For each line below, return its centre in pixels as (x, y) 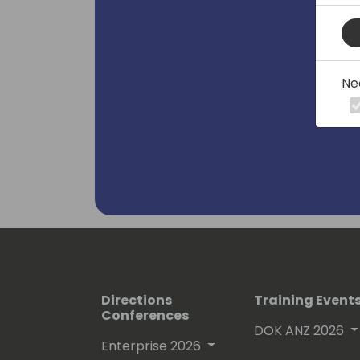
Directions (137, 301)
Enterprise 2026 (151, 346)
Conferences (145, 316)
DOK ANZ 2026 (299, 331)
